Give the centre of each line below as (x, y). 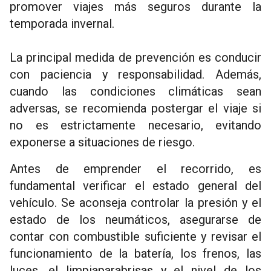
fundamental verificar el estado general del (135, 186)
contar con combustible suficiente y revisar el (135, 237)
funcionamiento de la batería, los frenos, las (135, 254)
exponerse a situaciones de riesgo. (102, 142)
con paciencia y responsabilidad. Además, (135, 75)
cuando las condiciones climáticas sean (135, 92)
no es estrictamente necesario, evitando (135, 126)
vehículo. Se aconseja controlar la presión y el (135, 203)
